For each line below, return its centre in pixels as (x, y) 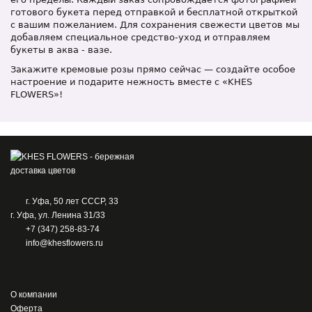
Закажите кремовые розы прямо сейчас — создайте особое (153, 69)
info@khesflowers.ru (64, 243)
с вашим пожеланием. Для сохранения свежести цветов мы (155, 25)
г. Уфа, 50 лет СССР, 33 (72, 201)
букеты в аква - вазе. (61, 50)
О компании (34, 295)
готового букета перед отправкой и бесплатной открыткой (154, 12)
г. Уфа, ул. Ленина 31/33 (58, 215)
